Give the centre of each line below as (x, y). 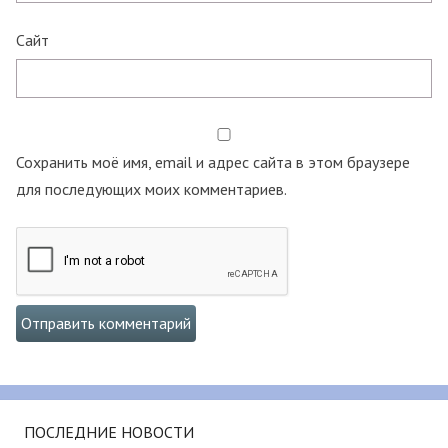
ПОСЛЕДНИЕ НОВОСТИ (109, 432)
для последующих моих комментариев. (151, 189)
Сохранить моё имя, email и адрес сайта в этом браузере (213, 162)
